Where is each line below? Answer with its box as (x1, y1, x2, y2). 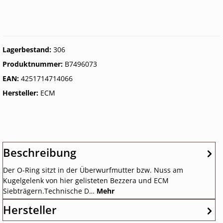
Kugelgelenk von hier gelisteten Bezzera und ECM (3, 176, 169, 185)
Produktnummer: (2, 59, 65, 69)
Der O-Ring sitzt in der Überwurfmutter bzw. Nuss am (3, 165, 183, 175)
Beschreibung (3, 145, 76, 160)
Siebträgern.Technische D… (3, 186, 97, 196)
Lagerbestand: (2, 45, 53, 54)
